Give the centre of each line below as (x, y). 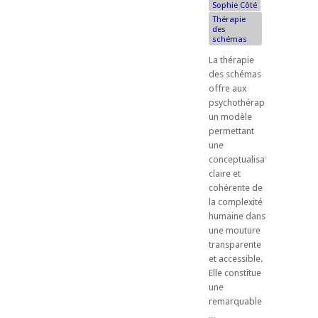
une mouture (235, 230)
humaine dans (237, 216)
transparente (235, 244)
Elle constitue (235, 273)
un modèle (230, 116)
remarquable (235, 301)
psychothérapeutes (248, 102)
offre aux (227, 88)
